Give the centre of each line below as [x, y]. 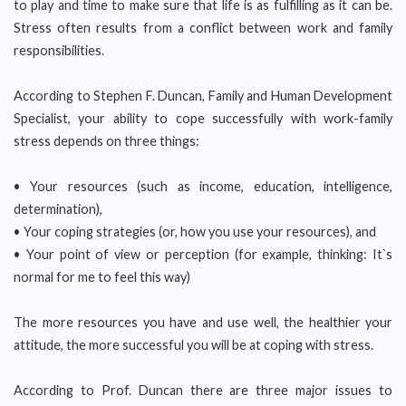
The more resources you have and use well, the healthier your [203, 322]
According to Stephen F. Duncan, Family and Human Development [203, 96]
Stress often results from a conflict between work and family [203, 28]
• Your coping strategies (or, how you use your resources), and [195, 232]
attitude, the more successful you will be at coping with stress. [193, 345]
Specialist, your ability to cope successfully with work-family [203, 118]
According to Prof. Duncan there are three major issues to [203, 390]
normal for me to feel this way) [102, 277]
